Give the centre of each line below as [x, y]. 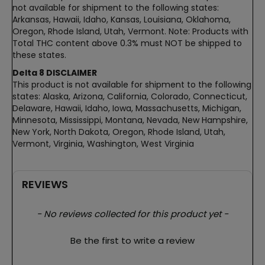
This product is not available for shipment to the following [132, 84]
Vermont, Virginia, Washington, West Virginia [103, 143]
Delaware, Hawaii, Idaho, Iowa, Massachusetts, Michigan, [127, 108]
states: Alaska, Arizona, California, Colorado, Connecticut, [130, 96]
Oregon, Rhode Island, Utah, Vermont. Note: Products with [130, 31]
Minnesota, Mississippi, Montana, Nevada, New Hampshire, [130, 120]
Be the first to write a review [132, 240]
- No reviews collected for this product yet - [132, 214]
